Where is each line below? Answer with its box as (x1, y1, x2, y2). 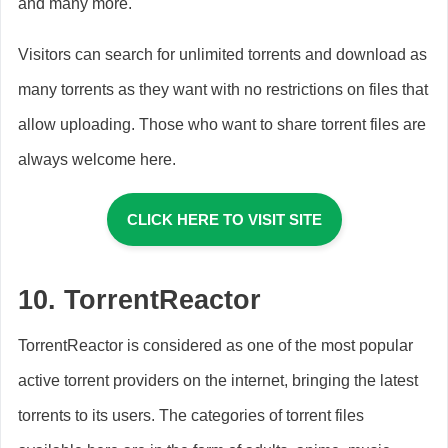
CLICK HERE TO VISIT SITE (126, 210, 322, 228)
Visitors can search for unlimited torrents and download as (18, 45, 427, 63)
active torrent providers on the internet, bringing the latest (18, 371, 418, 389)
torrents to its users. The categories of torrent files (18, 406, 364, 424)
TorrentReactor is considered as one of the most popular (18, 336, 413, 354)
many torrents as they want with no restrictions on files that (18, 80, 428, 98)
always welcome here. (18, 150, 176, 168)
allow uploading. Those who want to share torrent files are (18, 115, 426, 133)
